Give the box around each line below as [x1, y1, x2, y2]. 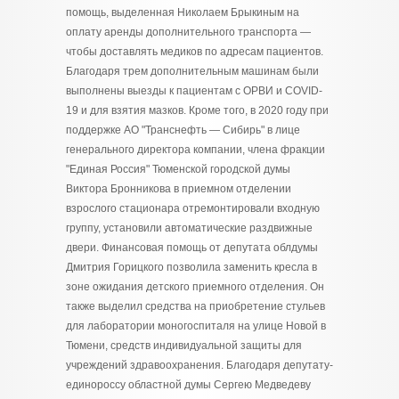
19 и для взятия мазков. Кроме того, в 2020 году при [66, 104, 329, 117]
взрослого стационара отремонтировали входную [66, 202, 320, 215]
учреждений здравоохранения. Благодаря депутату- [66, 359, 333, 371]
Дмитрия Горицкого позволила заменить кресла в [66, 261, 317, 273]
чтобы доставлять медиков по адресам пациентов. [66, 45, 323, 58]
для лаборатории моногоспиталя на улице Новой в [66, 320, 326, 332]
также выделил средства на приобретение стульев [66, 300, 325, 313]
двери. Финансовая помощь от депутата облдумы [66, 241, 318, 254]
